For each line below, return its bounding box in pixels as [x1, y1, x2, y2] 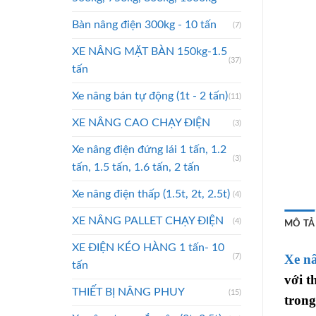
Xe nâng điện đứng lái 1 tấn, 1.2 [72, 143, 226, 155]
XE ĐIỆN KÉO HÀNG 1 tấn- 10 [72, 241, 224, 253]
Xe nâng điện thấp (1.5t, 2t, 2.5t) [72, 188, 230, 200]
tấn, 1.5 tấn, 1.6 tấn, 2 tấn [72, 161, 200, 173]
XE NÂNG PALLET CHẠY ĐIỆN [72, 214, 224, 226]
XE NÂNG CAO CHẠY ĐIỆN [72, 116, 210, 128]
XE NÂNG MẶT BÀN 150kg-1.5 [72, 45, 227, 57]
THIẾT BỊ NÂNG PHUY [72, 286, 185, 298]
